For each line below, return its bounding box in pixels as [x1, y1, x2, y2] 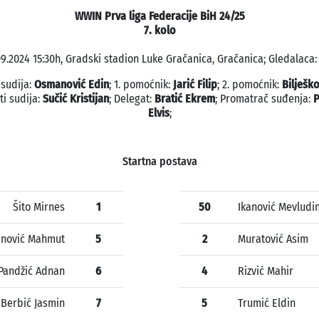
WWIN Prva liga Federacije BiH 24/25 [74, 9, 245, 23]
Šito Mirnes [13, 200, 65, 214]
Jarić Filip [173, 78, 217, 92]
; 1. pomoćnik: [109, 78, 173, 92]
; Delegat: [109, 92, 155, 106]
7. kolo [143, 23, 176, 38]
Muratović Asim [238, 232, 308, 246]
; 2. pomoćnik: [217, 78, 282, 92]
